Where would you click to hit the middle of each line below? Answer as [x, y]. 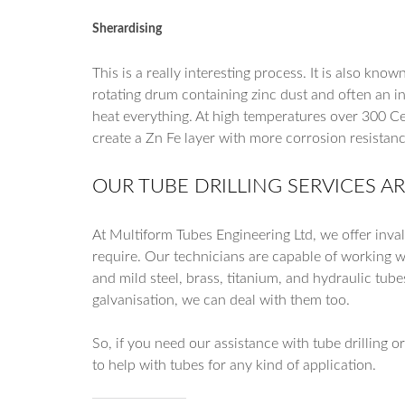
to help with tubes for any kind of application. [234, 365]
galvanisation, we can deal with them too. [221, 300]
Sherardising [127, 29]
